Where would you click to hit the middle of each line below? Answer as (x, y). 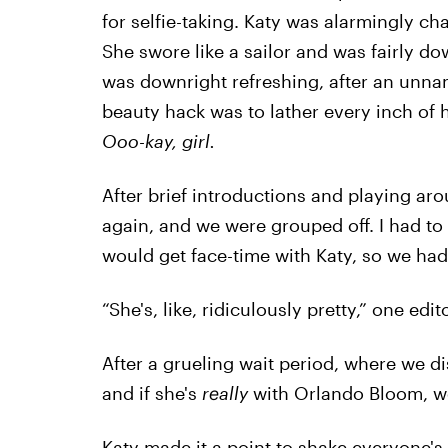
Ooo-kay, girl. (158, 141)
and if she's (151, 393)
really (224, 393)
